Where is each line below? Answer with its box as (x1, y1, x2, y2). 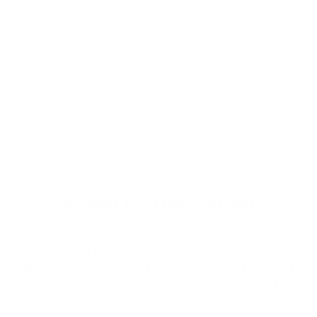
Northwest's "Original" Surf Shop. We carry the (25, 296, 292, 309)
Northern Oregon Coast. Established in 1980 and (25, 263, 292, 275)
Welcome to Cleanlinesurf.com (64, 192, 253, 214)
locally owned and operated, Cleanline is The (25, 279, 292, 292)
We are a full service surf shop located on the (25, 246, 292, 258)
